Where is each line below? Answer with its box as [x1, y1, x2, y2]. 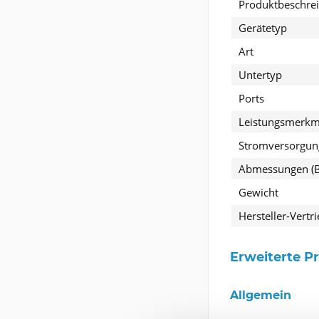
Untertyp [239, 67, 282, 82]
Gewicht [239, 184, 278, 199]
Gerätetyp [239, 20, 287, 35]
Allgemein [230, 288, 291, 302]
